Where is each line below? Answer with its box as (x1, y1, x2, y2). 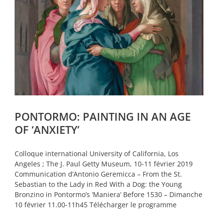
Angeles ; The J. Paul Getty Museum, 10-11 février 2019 (15, 159, 193, 168)
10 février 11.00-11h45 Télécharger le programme (15, 200, 177, 209)
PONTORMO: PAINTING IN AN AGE (15, 109, 191, 124)
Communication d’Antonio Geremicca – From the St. (15, 169, 182, 179)
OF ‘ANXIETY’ (15, 122, 79, 137)
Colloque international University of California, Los (15, 148, 179, 158)
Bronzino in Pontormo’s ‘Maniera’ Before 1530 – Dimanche (15, 189, 202, 199)
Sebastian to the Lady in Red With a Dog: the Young (15, 179, 182, 189)
